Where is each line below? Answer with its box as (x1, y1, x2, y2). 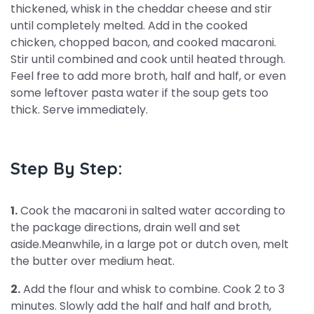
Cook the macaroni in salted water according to (18, 203, 285, 219)
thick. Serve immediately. (11, 102, 148, 118)
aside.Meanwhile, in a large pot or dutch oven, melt (11, 236, 289, 252)
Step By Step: (11, 158, 123, 179)
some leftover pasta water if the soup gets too (11, 85, 268, 101)
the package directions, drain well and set (11, 219, 240, 235)
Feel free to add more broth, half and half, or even (11, 68, 286, 84)
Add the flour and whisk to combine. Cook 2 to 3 (20, 281, 285, 297)
